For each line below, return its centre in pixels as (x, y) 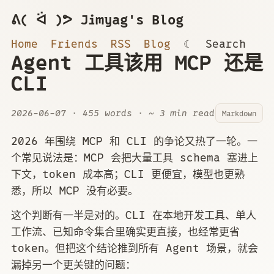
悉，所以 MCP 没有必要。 (75, 191)
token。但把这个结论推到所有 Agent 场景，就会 (135, 248)
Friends (74, 44)
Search (226, 44)
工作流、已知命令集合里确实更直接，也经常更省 (125, 231)
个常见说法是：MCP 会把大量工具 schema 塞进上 (135, 157)
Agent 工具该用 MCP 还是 (137, 63)
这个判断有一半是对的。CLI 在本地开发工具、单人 (134, 215)
